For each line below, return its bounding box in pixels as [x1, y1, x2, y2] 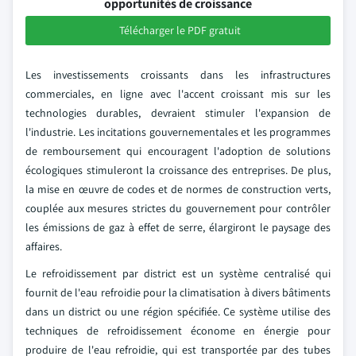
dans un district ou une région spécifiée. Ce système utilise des [25, 304, 331, 319]
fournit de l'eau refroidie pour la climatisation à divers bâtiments [25, 285, 331, 300]
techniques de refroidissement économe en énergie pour [25, 323, 331, 338]
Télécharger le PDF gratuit [118, 23, 241, 37]
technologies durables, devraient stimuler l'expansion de [25, 106, 331, 120]
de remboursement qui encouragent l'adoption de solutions [25, 144, 331, 158]
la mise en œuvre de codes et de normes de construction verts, [25, 182, 331, 196]
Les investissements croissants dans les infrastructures [25, 68, 331, 82]
